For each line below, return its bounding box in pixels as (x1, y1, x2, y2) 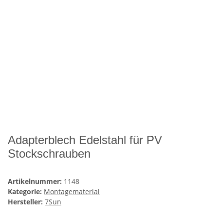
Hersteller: (8, 197, 43, 207)
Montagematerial (44, 187, 100, 197)
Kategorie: (8, 187, 44, 197)
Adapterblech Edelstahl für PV (8, 133, 162, 147)
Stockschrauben (8, 147, 91, 161)
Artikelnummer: (8, 177, 64, 186)
